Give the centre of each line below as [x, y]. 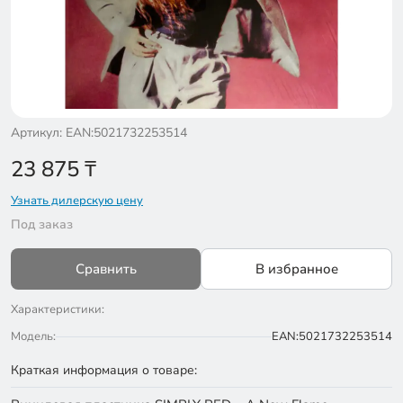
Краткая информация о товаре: [104, 370]
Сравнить [106, 269]
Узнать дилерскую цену [77, 201]
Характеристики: [58, 309]
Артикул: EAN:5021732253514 [99, 133]
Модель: [33, 336]
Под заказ [42, 224]
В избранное [296, 269]
